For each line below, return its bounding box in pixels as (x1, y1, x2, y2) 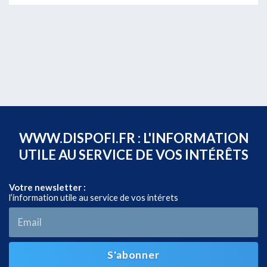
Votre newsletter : (9, 181, 86, 193)
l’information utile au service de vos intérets (9, 191, 178, 203)
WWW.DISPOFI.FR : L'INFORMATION (18, 129, 249, 146)
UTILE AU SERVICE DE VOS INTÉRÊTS (18, 146, 249, 163)
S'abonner (107, 249, 160, 262)
